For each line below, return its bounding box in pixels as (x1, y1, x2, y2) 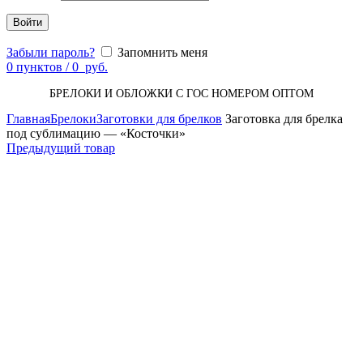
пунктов (16, 60, 62, 75)
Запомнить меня (117, 45, 207, 60)
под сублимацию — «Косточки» (6, 126, 186, 141)
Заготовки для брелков (96, 112, 222, 126)
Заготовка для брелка (222, 112, 343, 126)
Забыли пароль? (6, 45, 95, 60)
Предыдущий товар (6, 141, 115, 156)
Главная (6, 112, 50, 126)
